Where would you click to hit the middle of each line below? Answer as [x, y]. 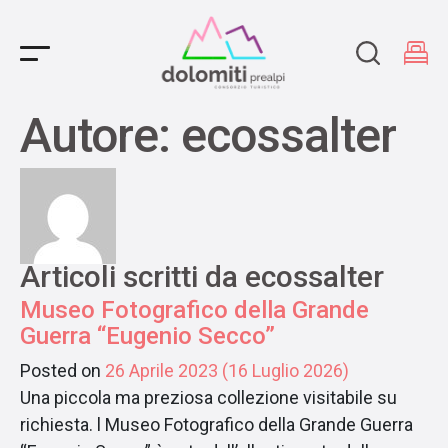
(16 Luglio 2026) [283, 370]
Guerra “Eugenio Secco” [147, 336]
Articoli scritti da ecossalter [202, 276]
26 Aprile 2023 [161, 370]
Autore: [100, 135]
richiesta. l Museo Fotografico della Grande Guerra [216, 424]
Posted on [62, 370]
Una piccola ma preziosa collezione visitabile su [208, 397]
